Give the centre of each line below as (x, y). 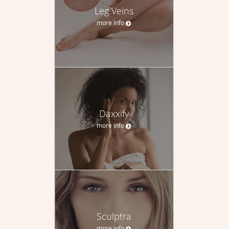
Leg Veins (114, 10)
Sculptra (114, 216)
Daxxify (114, 113)
